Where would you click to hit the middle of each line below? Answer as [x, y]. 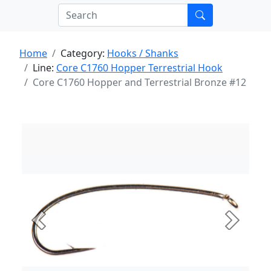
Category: [84, 53]
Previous [58, 227]
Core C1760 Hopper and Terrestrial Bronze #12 [139, 82]
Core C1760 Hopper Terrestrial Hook [139, 68]
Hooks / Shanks [143, 53]
